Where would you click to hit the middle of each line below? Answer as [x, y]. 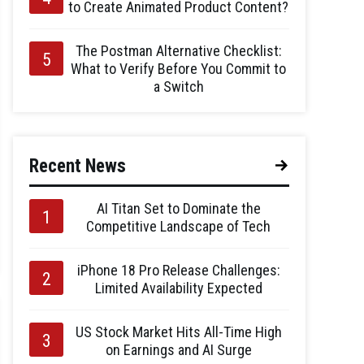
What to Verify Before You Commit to [178, 69]
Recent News [78, 166]
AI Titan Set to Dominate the [178, 208]
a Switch [178, 87]
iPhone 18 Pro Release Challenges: [178, 270]
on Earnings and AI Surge [178, 350]
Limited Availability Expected [178, 288]
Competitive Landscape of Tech [178, 226]
